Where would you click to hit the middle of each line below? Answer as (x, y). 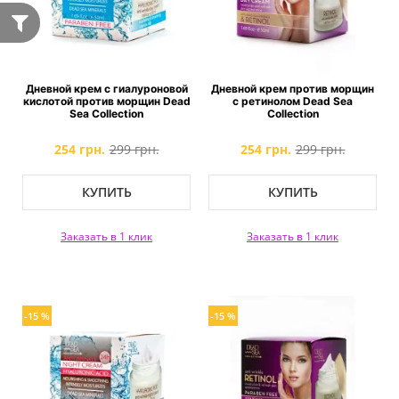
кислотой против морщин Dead (106, 101)
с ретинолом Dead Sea (293, 101)
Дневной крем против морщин (293, 89)
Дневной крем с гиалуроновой (106, 89)
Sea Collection (106, 114)
